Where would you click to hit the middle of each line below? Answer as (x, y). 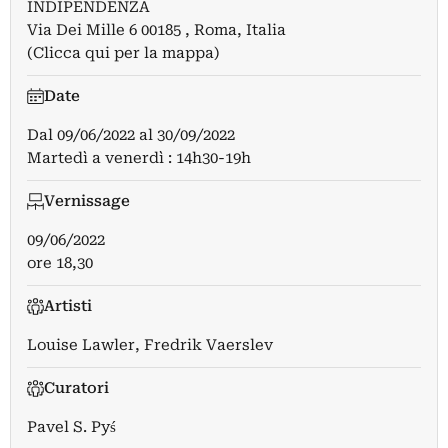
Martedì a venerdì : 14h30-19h (139, 158)
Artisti (67, 306)
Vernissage (86, 201)
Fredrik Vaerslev (208, 345)
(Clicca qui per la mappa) (123, 53)
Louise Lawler (81, 345)
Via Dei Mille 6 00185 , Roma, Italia (156, 30)
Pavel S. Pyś (71, 427)
